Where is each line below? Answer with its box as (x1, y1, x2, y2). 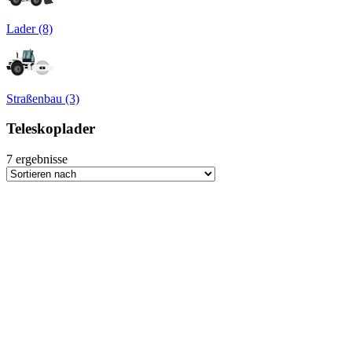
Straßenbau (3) (6, 91, 79, 105)
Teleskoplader (6, 120, 95, 137)
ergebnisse (16, 152, 68, 167)
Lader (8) (6, 21, 53, 35)
